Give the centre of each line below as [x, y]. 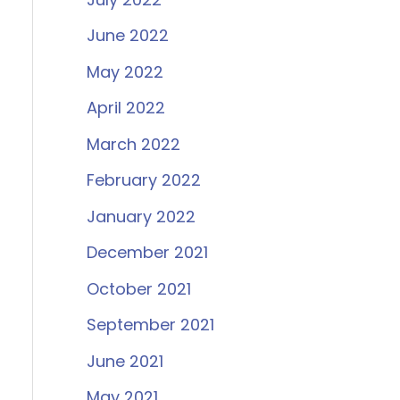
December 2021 [147, 253]
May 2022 [125, 71]
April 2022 [125, 108]
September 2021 [150, 325]
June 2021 [125, 361]
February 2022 [143, 180]
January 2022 [141, 216]
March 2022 [133, 144]
